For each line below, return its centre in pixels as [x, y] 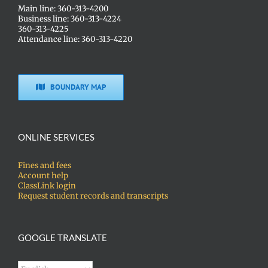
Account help [43, 175]
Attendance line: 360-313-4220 [75, 39]
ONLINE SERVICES [56, 137]
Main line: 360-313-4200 [63, 8]
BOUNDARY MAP [78, 87]
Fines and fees [45, 165]
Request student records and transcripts [93, 196]
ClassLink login [47, 185]
